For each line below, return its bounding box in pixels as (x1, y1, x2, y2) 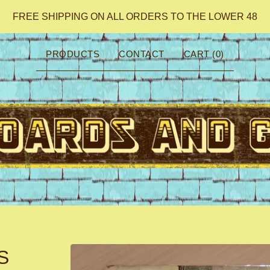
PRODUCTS (46, 49, 100, 59)
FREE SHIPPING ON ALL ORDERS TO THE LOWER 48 (13, 11, 257, 22)
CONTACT (119, 49, 165, 59)
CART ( (183, 49, 216, 59)
